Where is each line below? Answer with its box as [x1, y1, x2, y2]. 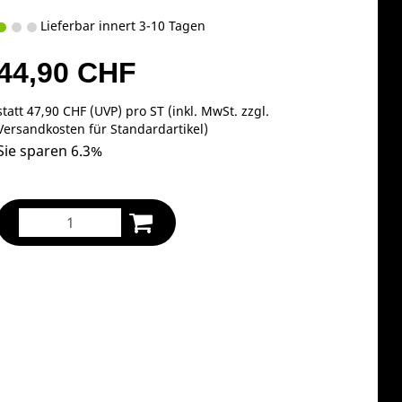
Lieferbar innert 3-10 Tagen [37, 16, 206, 34]
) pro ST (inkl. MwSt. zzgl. [118, 101, 270, 119]
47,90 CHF [27, 101, 87, 119]
